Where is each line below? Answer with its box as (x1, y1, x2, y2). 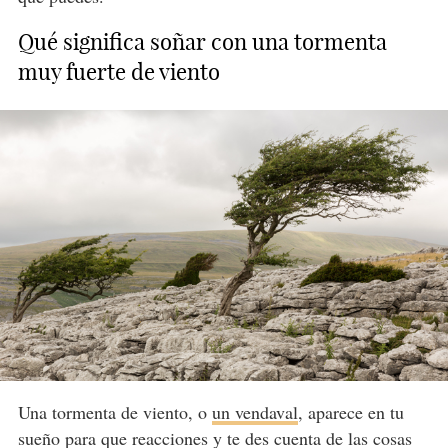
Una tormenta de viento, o (17, 399, 212, 424)
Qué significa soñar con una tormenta (17, 27, 387, 56)
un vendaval (211, 399, 298, 424)
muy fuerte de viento (17, 57, 220, 86)
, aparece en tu (297, 399, 404, 424)
